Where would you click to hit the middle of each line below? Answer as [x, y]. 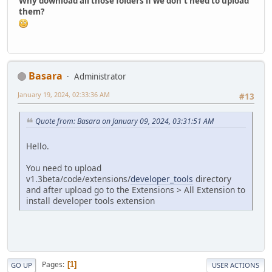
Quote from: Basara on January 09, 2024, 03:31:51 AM [124, 121]
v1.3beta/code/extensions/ [78, 178]
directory [212, 178]
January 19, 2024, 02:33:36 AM [64, 94]
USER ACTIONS [236, 265]
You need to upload [64, 168]
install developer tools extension [90, 200]
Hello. [38, 146]
